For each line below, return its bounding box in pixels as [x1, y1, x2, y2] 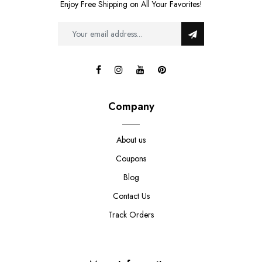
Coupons [116, 153, 146, 165]
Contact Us [112, 190, 150, 202]
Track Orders [108, 209, 154, 221]
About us [116, 134, 146, 146]
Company [108, 99, 154, 115]
